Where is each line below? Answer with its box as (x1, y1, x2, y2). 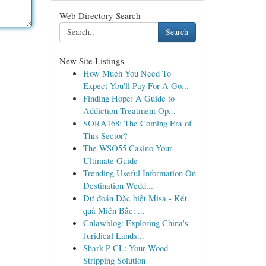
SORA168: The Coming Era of (83, 117, 192, 129)
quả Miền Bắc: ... (83, 204, 145, 216)
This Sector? (83, 129, 128, 141)
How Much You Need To (83, 67, 171, 79)
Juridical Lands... (83, 229, 144, 241)
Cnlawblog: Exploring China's (83, 217, 188, 229)
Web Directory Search (59, 9, 141, 21)
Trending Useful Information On (83, 167, 196, 179)
